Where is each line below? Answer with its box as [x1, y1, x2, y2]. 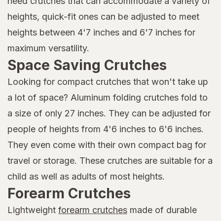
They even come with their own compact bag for [7, 139, 206, 150]
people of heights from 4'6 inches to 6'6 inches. [7, 123, 204, 134]
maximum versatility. [7, 42, 89, 53]
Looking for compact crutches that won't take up [7, 76, 208, 87]
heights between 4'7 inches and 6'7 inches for [7, 27, 195, 37]
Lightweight [7, 204, 58, 215]
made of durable [127, 204, 197, 215]
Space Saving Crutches [7, 56, 167, 74]
